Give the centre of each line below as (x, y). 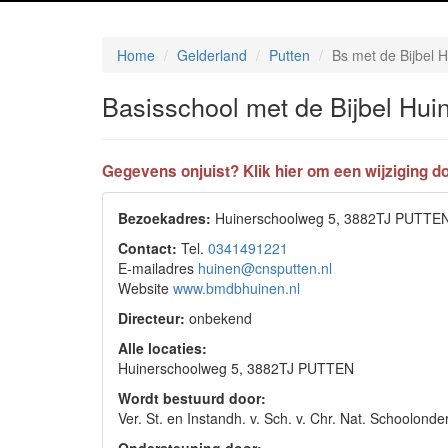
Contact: (147, 248)
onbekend (218, 318)
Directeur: (151, 318)
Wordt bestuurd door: (192, 398)
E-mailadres (158, 268)
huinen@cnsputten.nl (265, 268)
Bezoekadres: (164, 218)
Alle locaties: (162, 348)
